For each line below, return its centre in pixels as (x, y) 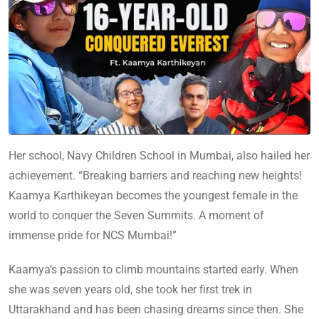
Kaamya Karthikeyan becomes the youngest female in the (153, 195)
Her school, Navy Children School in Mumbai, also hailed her (159, 155)
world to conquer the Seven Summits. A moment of (136, 215)
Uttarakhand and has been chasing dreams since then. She (156, 309)
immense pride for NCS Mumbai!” (93, 235)
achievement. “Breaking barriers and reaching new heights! (155, 175)
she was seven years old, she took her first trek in (130, 289)
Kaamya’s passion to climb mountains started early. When (153, 269)
